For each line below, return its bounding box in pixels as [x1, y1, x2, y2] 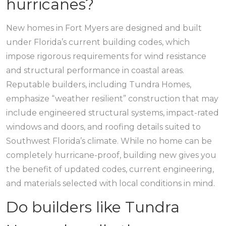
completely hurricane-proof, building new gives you [6, 150, 216, 160]
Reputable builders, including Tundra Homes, [6, 80, 191, 89]
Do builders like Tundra [6, 198, 180, 216]
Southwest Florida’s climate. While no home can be [6, 136, 212, 146]
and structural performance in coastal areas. [6, 66, 184, 75]
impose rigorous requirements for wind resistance [6, 51, 206, 61]
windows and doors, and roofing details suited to [6, 122, 201, 132]
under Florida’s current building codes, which [6, 37, 190, 47]
